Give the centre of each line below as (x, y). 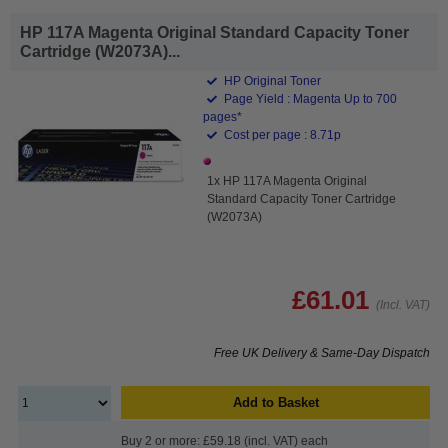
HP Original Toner (271, 80)
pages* (223, 116)
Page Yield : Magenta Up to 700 (309, 98)
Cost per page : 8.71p (281, 134)
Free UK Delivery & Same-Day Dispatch (322, 352)
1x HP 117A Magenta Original (287, 180)
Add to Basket (275, 402)
